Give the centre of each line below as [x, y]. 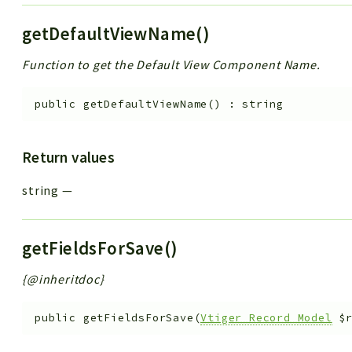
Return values [68, 157]
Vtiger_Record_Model [266, 318]
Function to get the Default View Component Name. [171, 65]
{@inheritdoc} [63, 279]
